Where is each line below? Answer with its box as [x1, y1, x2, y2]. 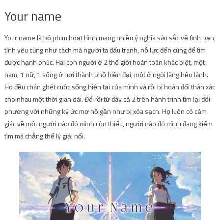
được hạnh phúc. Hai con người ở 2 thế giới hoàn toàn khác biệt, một [4, 56, 205, 67]
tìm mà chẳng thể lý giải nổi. [4, 130, 86, 141]
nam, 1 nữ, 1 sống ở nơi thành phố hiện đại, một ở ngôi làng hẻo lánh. [4, 69, 208, 80]
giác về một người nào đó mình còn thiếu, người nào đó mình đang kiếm [4, 118, 213, 129]
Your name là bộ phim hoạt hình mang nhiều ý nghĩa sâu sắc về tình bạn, [4, 32, 216, 43]
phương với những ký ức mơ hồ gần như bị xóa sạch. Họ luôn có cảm [4, 106, 207, 116]
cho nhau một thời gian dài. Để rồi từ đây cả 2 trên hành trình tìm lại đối [4, 93, 210, 104]
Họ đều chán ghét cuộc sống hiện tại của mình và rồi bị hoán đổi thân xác [4, 81, 215, 92]
